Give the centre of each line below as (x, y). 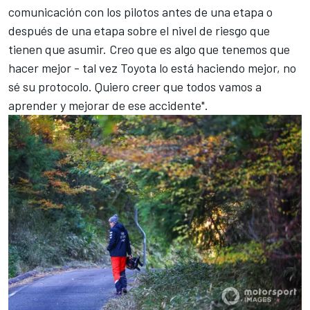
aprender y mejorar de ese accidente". (114, 105)
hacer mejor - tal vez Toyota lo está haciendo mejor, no (152, 67)
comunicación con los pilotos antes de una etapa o (140, 11)
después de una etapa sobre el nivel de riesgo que (139, 30)
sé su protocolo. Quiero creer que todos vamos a (135, 86)
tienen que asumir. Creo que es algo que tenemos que (149, 49)
